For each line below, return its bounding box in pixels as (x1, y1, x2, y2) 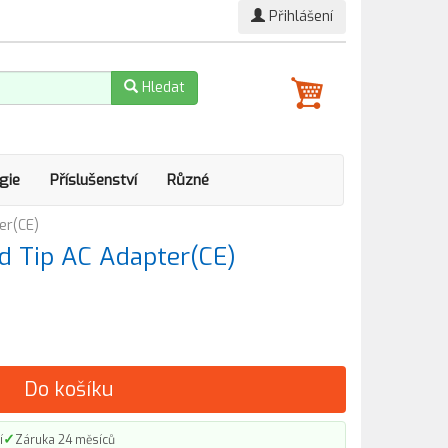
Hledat (138, 78, 185, 97)
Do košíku (24, 376, 113, 403)
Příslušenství (50, 170, 137, 190)
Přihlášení (265, 7, 333, 26)
